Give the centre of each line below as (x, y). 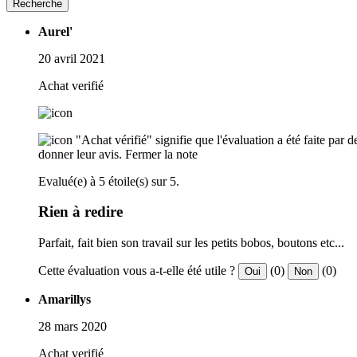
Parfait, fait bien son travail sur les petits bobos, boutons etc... (191, 242)
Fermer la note (161, 154)
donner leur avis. (80, 154)
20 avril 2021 (72, 58)
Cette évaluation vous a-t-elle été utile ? (137, 270)
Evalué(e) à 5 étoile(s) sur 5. (109, 181)
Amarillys (65, 299)
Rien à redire (80, 212)
